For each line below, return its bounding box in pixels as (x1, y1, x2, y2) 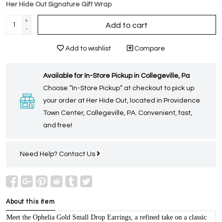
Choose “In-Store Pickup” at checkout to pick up (43, 85, 194, 92)
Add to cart (106, 21, 148, 30)
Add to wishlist (64, 45, 111, 53)
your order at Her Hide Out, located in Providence (43, 97, 200, 105)
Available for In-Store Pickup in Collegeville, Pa (43, 72, 190, 80)
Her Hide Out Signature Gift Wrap (6, 1, 111, 8)
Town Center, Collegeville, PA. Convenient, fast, (43, 110, 192, 117)
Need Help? (20, 151, 59, 158)
